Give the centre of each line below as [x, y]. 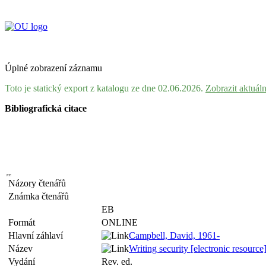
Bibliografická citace [46, 108]
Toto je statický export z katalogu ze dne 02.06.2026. [105, 88]
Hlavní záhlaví [38, 235]
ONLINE [120, 222]
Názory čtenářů [39, 183]
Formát [24, 222]
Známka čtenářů [41, 196]
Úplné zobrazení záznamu [53, 68]
